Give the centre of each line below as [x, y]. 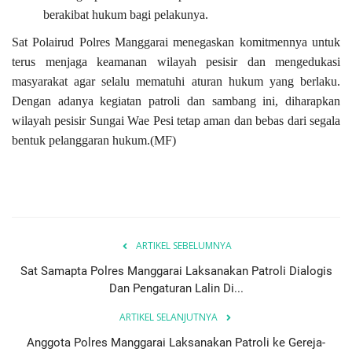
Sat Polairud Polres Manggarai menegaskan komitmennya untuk [176, 42]
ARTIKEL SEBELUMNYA [184, 246]
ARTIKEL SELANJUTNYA [168, 317]
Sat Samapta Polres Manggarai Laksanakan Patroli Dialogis [176, 271]
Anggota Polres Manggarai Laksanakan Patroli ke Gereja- [176, 343]
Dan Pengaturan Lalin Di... [176, 289]
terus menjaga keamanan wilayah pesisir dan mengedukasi [176, 62]
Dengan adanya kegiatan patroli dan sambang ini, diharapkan [176, 101]
